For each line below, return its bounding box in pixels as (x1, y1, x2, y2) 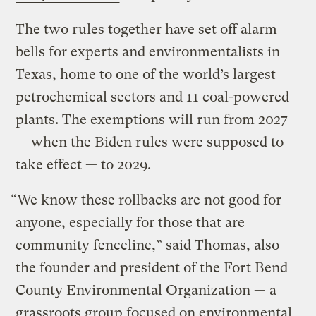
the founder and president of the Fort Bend (16, 259, 288, 276)
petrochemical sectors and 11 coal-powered (16, 88, 290, 105)
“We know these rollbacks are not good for (11, 191, 282, 208)
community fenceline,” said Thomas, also (16, 236, 280, 253)
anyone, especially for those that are (16, 214, 245, 231)
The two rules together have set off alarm (16, 20, 278, 37)
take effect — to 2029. (16, 156, 155, 173)
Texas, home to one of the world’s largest (16, 66, 276, 83)
